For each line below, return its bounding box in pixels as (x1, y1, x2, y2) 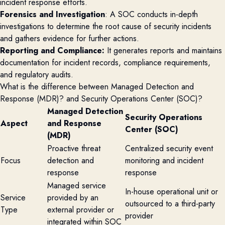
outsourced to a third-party (125, 198, 215, 209)
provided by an (47, 192, 98, 203)
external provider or (47, 204, 114, 215)
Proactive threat (47, 143, 100, 154)
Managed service (47, 180, 106, 191)
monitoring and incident (125, 155, 203, 166)
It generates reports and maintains (104, 45, 222, 56)
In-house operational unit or (125, 186, 218, 197)
